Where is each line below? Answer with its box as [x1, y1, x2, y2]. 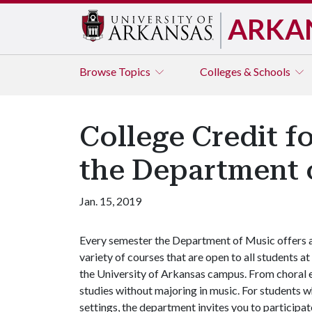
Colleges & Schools [200, 65, 292, 78]
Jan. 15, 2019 [79, 194, 141, 208]
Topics [118, 65, 153, 78]
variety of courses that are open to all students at [79, 250, 310, 263]
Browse [79, 65, 118, 78]
